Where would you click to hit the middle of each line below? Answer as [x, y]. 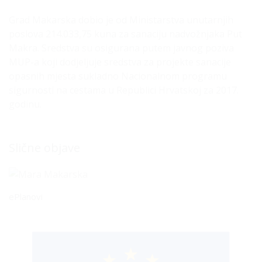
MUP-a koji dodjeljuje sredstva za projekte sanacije [120, 62]
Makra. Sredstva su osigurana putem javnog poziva [121, 48]
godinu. [25, 104]
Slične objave [44, 148]
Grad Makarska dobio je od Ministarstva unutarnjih [121, 20]
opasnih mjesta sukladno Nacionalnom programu [118, 76]
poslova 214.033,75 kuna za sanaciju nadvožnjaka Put [125, 34]
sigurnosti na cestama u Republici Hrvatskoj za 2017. [124, 90]
